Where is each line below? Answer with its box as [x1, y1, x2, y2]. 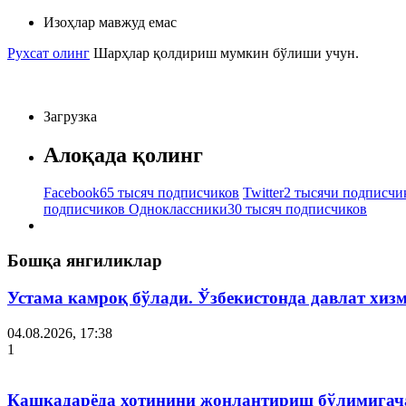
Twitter [243, 185, 284, 201]
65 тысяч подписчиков [100, 185, 239, 201]
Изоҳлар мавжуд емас [43, 14, 177, 30]
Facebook [43, 185, 100, 201]
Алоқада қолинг [43, 142, 203, 167]
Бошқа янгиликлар [7, 251, 162, 271]
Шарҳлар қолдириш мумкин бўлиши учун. [93, 44, 359, 61]
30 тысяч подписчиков [227, 201, 367, 217]
